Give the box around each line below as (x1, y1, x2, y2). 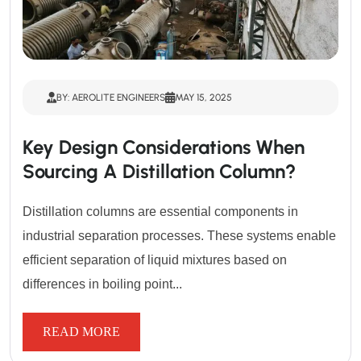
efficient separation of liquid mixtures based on (23, 253, 287, 268)
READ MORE (43, 325, 120, 339)
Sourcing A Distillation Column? (23, 160, 296, 184)
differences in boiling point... (23, 277, 182, 292)
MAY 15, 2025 (175, 92, 232, 104)
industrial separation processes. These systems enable (23, 229, 336, 243)
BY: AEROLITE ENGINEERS (56, 92, 165, 104)
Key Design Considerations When (23, 135, 305, 160)
